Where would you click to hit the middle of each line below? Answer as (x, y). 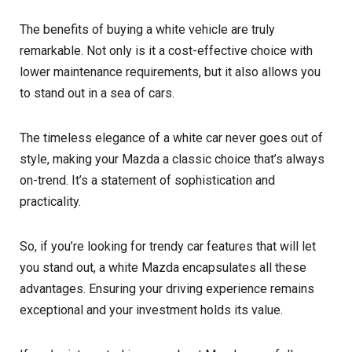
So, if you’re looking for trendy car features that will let (168, 246)
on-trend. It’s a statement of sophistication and (147, 180)
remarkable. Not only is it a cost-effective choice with (166, 50)
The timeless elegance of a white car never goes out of (171, 137)
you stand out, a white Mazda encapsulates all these (163, 267)
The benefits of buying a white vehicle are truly (147, 29)
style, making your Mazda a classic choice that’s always (172, 159)
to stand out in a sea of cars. (97, 93)
